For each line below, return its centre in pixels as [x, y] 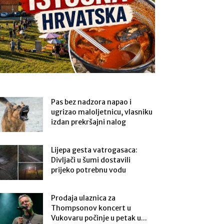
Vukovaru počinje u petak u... [99, 218]
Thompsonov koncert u [91, 208]
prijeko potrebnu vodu [88, 170]
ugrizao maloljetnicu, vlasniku [102, 112]
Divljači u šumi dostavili [91, 160]
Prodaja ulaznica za [83, 198]
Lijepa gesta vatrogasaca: [94, 150]
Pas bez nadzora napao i [91, 102]
